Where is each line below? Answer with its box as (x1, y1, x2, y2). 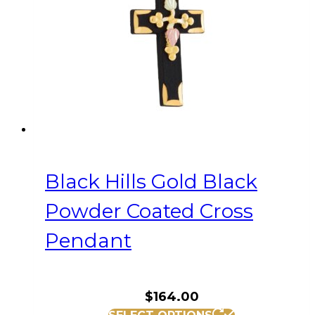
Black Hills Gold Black (45, 169, 257, 193)
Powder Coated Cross (45, 198, 253, 223)
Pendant (45, 228, 131, 252)
